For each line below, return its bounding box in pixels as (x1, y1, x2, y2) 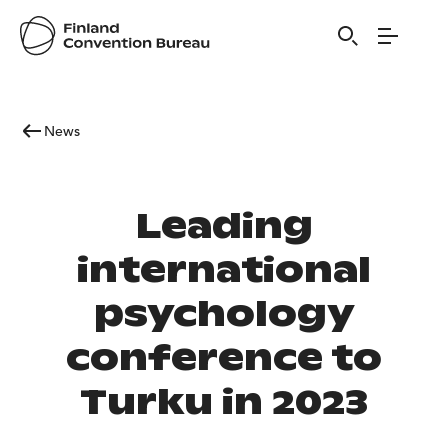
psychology (94, 291, 354, 336)
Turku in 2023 (80, 379, 368, 424)
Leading (135, 203, 313, 248)
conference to (66, 335, 382, 380)
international (77, 247, 371, 292)
